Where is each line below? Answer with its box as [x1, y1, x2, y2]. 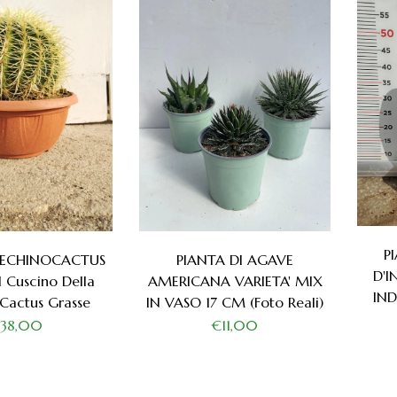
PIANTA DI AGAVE [176, 250, 294, 269]
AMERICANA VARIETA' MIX [147, 271, 323, 290]
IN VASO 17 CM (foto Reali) [146, 292, 324, 311]
